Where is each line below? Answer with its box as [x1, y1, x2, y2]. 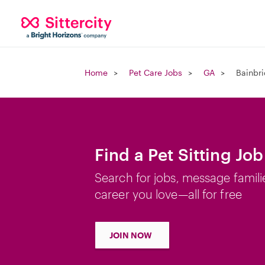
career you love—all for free [95, 187, 242, 201]
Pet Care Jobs [129, 67, 182, 77]
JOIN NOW [109, 230, 152, 240]
